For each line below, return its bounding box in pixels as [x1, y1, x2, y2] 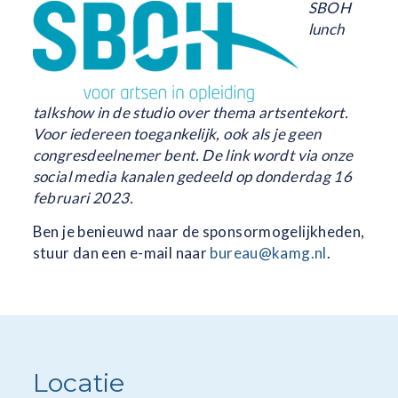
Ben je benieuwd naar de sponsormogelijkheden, [32, 221, 365, 241]
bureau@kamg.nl [210, 243, 327, 262]
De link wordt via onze [202, 145, 354, 164]
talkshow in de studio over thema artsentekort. [32, 102, 348, 122]
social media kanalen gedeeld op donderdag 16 [32, 166, 353, 186]
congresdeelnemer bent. [32, 145, 203, 164]
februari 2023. [32, 187, 133, 207]
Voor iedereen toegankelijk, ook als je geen [32, 123, 322, 143]
